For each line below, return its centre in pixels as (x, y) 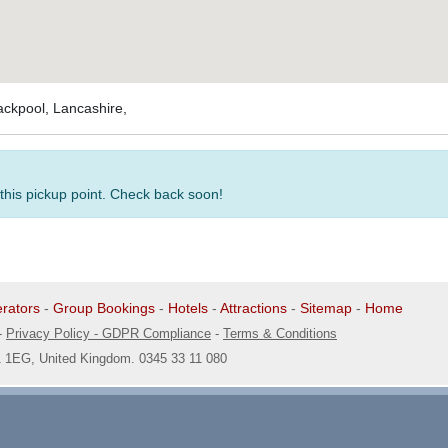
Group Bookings (104, 308)
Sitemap (326, 308)
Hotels (188, 308)
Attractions (253, 308)
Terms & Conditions (280, 333)
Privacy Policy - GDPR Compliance (108, 333)
